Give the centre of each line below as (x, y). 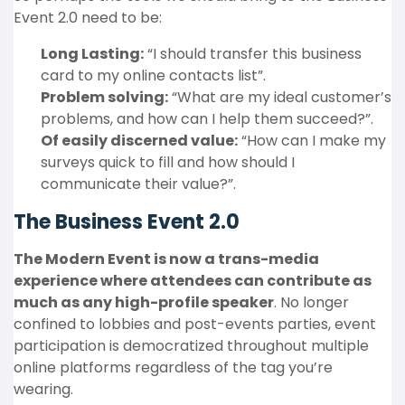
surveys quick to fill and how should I (168, 162)
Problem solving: (104, 97)
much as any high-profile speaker (144, 302)
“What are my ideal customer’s (280, 97)
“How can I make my (312, 141)
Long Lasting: (92, 54)
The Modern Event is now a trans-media (166, 259)
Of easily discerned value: (139, 141)
